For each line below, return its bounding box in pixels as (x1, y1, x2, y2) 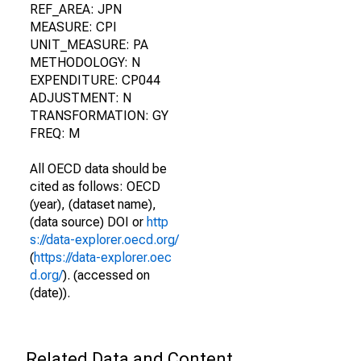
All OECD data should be (30, 161, 167, 176)
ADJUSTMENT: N (30, 90, 131, 106)
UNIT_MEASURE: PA (30, 37, 148, 52)
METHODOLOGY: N (30, 55, 140, 70)
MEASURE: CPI (30, 19, 117, 35)
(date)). (30, 285, 70, 301)
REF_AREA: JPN (30, 2, 122, 17)
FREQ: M (30, 126, 80, 141)
